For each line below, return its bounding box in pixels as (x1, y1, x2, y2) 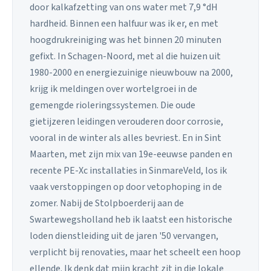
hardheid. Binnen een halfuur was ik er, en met (30, 17, 218, 31)
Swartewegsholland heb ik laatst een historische (30, 213, 232, 227)
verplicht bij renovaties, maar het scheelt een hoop (30, 246, 241, 260)
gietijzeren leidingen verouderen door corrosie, (30, 115, 223, 129)
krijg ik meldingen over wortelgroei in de (30, 82, 197, 96)
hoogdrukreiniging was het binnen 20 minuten (30, 33, 221, 47)
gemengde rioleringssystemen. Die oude (30, 99, 195, 113)
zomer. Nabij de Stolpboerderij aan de (30, 197, 184, 211)
